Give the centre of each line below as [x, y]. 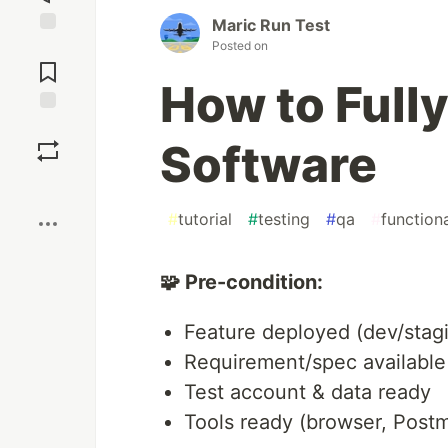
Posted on [240, 46]
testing [284, 219]
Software [268, 165]
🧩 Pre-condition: [241, 282]
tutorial [205, 219]
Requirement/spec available [315, 362]
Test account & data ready [307, 392]
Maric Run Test [271, 25]
